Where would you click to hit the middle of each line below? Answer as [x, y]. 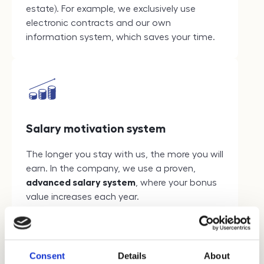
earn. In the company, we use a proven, [111, 169]
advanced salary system [81, 183]
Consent [47, 255]
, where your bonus [176, 183]
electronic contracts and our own [98, 23]
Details [132, 255]
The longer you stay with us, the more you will [125, 155]
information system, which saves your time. [121, 37]
